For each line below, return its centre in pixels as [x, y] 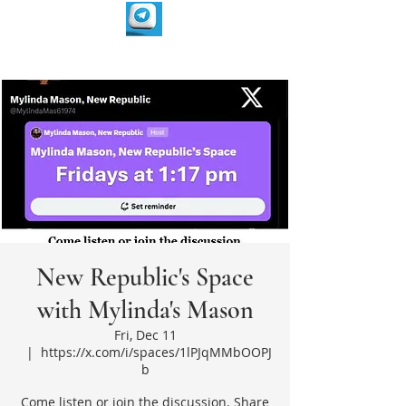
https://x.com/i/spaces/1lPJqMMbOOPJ [156, 352]
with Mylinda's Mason [145, 310]
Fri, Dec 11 [145, 335]
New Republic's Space [145, 277]
